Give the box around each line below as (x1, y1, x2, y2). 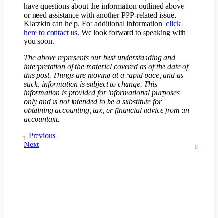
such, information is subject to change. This (24, 80, 157, 89)
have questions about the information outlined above (24, 2, 184, 11)
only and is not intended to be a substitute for (24, 97, 162, 106)
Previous (29, 131, 55, 140)
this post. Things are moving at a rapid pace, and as (24, 71, 183, 80)
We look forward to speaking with (79, 28, 186, 37)
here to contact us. (24, 28, 79, 37)
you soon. (24, 37, 54, 46)
